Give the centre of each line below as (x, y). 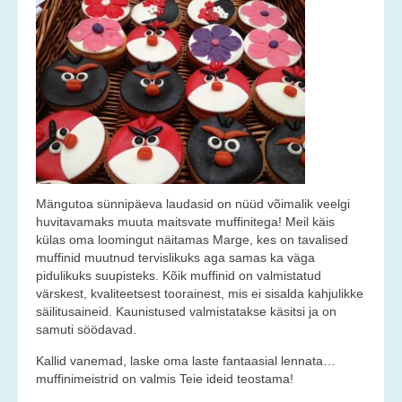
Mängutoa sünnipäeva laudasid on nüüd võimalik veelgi (193, 204)
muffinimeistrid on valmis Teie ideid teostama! (165, 379)
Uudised (86, 110)
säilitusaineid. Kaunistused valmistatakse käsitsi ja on (186, 311)
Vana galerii (96, 185)
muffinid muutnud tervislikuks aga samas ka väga (175, 258)
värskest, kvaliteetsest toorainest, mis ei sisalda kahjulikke (200, 293)
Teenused (93, 26)
